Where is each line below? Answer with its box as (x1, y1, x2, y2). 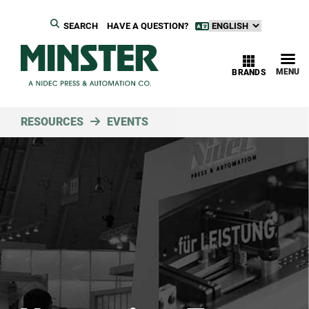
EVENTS (107, 115, 148, 128)
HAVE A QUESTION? (106, 21, 188, 31)
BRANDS (232, 67, 266, 77)
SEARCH (63, 21, 98, 31)
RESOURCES (21, 115, 83, 128)
